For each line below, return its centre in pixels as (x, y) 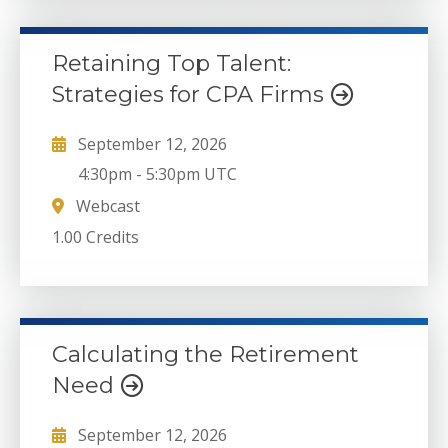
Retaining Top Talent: (171, 62)
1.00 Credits (95, 237)
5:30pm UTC (192, 174)
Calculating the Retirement (205, 353)
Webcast (106, 205)
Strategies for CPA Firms (191, 93)
